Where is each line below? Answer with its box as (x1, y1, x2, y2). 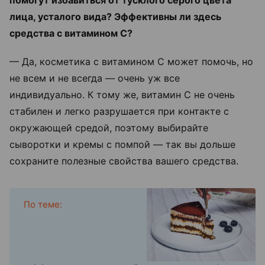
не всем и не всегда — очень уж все (9, 72, 180, 84)
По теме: (24, 198, 62, 210)
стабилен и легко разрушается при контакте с (9, 105, 229, 117)
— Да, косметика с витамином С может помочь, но (9, 55, 253, 67)
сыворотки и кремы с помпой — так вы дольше (9, 138, 235, 150)
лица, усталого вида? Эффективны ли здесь (9, 10, 221, 22)
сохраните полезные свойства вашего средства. (9, 154, 238, 167)
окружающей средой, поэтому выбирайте (9, 121, 208, 134)
